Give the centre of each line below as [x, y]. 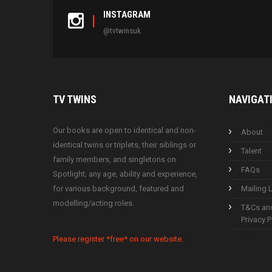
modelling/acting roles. [93, 203]
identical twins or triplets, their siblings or [124, 144]
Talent [251, 151]
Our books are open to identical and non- [124, 130]
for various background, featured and [118, 188]
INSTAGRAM [127, 14]
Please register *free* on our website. [118, 239]
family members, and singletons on [114, 159]
